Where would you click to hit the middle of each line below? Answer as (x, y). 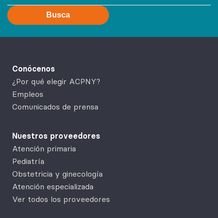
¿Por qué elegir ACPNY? (56, 81)
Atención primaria (44, 148)
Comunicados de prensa (55, 106)
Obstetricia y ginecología (57, 173)
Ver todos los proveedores (61, 199)
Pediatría (28, 161)
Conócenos (34, 68)
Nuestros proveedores (56, 136)
